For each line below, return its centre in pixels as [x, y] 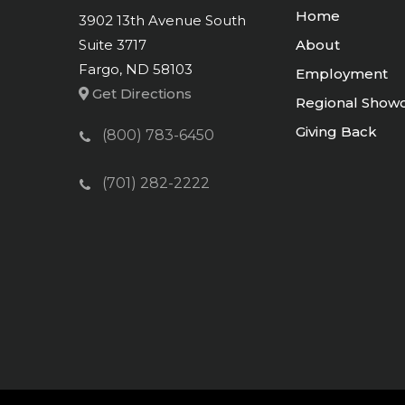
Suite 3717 [113, 45]
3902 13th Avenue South [162, 20]
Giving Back [336, 132]
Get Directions [140, 94]
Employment [342, 74]
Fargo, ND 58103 [136, 69]
